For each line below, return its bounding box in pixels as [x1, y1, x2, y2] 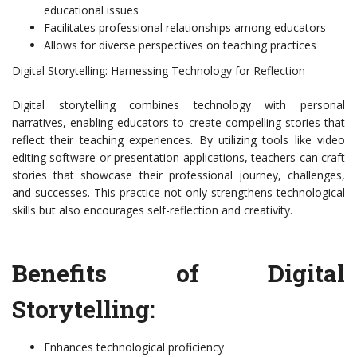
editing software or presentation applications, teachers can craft [12, 150, 345, 166]
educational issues [44, 2, 139, 18]
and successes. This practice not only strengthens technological [12, 185, 345, 201]
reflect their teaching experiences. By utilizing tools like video [12, 132, 345, 148]
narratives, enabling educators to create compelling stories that [12, 115, 345, 131]
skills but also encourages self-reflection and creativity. [12, 202, 292, 218]
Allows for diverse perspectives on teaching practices [44, 37, 316, 53]
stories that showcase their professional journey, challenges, [12, 167, 345, 183]
